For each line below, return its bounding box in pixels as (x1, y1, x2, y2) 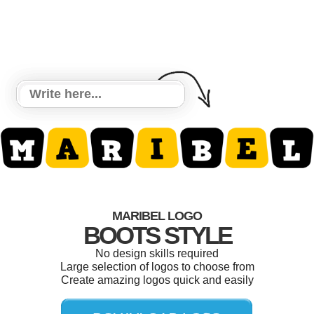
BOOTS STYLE (83, 221, 231, 250)
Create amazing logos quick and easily (60, 274, 254, 287)
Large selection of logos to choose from (60, 261, 254, 273)
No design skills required (95, 247, 219, 260)
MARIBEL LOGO (112, 209, 202, 224)
